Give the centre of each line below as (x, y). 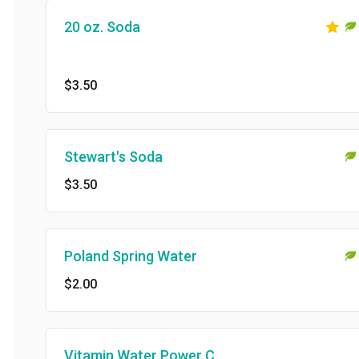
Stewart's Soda (100, 157)
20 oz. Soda (89, 27)
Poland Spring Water (117, 256)
